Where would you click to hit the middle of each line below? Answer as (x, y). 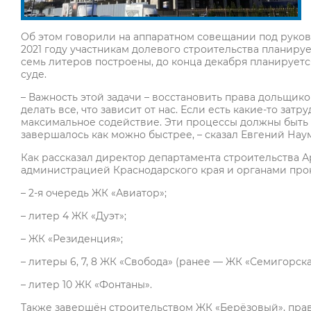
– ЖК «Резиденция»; (72, 239)
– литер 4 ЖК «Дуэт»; (74, 216)
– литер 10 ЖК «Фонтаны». (86, 285)
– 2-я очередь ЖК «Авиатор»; (94, 193)
